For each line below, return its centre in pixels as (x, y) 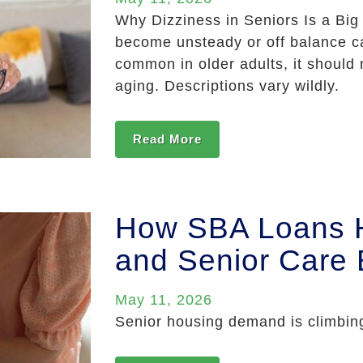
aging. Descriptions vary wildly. (227, 86)
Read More (167, 139)
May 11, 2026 (163, 300)
